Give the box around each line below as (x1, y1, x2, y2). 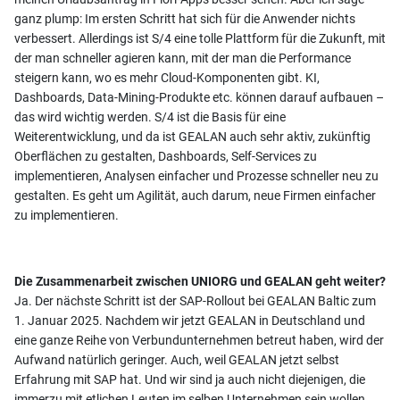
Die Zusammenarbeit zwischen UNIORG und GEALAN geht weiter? (14, 273, 386, 288)
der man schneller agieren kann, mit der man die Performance (14, 50, 351, 65)
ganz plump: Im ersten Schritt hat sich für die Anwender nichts (14, 11, 355, 26)
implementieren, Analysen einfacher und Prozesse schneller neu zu (14, 168, 379, 183)
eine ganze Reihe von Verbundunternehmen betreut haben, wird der (14, 332, 384, 347)
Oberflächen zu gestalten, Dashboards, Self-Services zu (14, 148, 317, 163)
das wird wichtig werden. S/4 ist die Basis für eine (14, 109, 286, 124)
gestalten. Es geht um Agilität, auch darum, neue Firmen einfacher (14, 187, 376, 203)
